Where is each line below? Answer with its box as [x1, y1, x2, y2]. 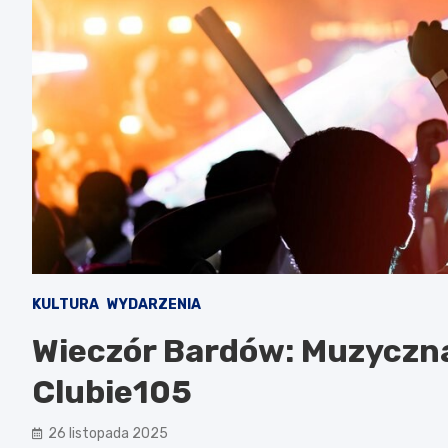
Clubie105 [32, 372, 192, 411]
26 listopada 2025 [48, 424, 168, 442]
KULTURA [32, 295, 99, 313]
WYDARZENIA [107, 295, 201, 313]
